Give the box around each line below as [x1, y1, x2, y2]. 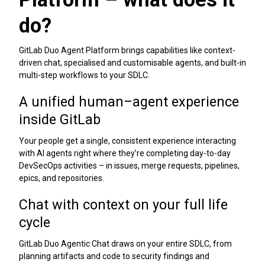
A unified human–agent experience [19, 93, 239, 111]
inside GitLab [19, 111, 101, 128]
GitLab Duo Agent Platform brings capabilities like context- [19, 46, 235, 56]
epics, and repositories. [19, 173, 104, 183]
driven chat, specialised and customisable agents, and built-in [19, 58, 246, 68]
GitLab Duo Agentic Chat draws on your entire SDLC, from [19, 239, 232, 249]
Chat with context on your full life [19, 196, 228, 213]
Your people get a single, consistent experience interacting [19, 136, 236, 146]
